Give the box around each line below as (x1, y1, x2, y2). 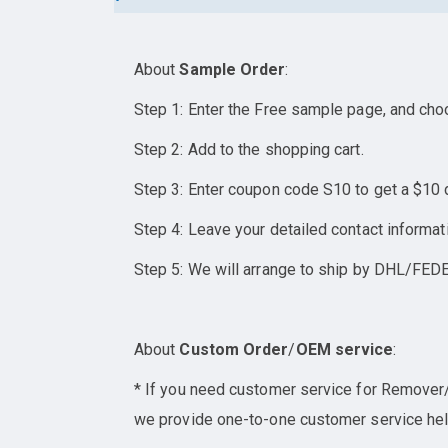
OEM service (295, 340, 394, 360)
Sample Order (179, 60, 286, 80)
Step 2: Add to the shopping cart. (134, 140, 364, 160)
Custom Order (179, 340, 289, 360)
